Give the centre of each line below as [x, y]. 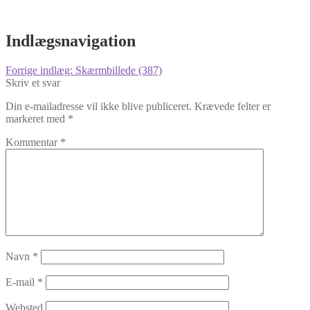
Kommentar [33, 142]
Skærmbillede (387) [119, 70]
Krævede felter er [232, 106]
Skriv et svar [33, 82]
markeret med [37, 118]
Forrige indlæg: [40, 70]
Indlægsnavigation [71, 40]
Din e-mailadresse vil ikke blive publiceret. [99, 106]
